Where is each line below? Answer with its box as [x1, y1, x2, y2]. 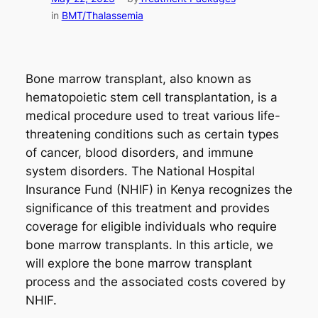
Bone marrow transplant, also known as [25, 72, 251, 87]
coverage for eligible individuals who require [25, 219, 277, 234]
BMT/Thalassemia [61, 9, 143, 22]
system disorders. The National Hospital [25, 164, 255, 179]
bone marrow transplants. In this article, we [25, 238, 273, 253]
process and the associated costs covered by [25, 275, 285, 290]
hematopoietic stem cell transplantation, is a [25, 90, 278, 105]
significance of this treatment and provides [25, 201, 270, 216]
